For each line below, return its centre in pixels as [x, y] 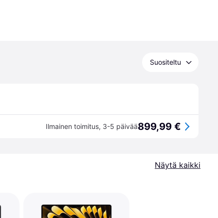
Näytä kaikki [178, 165]
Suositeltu [165, 62]
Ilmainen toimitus [72, 126]
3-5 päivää [120, 126]
